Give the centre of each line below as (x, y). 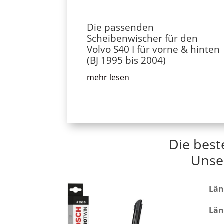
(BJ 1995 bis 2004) (127, 61)
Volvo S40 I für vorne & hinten (154, 50)
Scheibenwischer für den (143, 39)
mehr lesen (108, 78)
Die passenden (121, 28)
